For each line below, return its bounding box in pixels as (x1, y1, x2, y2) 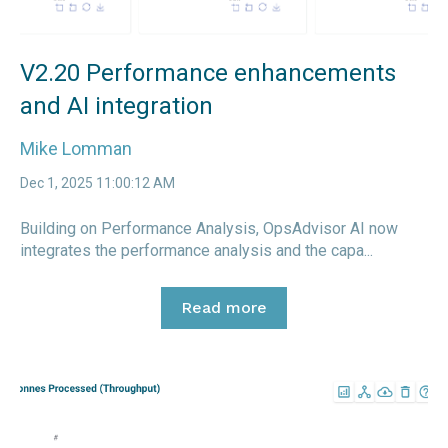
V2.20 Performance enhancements (20, 59, 396, 88)
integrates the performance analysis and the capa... (20, 240, 373, 260)
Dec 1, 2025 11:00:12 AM (20, 174, 175, 191)
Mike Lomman (20, 138, 132, 160)
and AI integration (20, 92, 213, 121)
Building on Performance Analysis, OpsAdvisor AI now (20, 218, 398, 238)
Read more (181, 298, 267, 318)
